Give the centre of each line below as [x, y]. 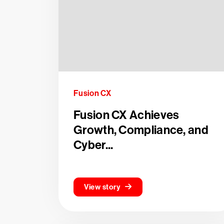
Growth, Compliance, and [141, 130]
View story [102, 187]
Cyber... [93, 145]
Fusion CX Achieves [126, 115]
